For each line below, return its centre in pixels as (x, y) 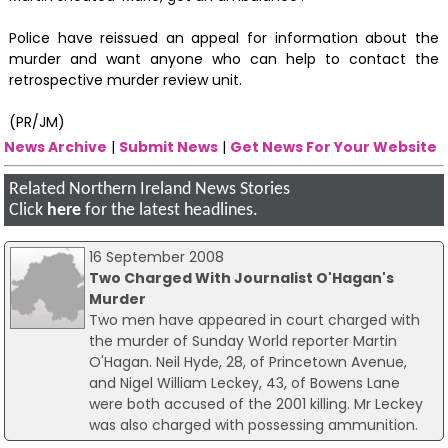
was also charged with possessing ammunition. (253, 424)
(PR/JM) (36, 121)
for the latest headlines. (170, 211)
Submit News (169, 147)
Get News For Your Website (334, 147)
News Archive (56, 147)
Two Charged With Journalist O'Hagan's (241, 277)
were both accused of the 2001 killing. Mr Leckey (255, 403)
